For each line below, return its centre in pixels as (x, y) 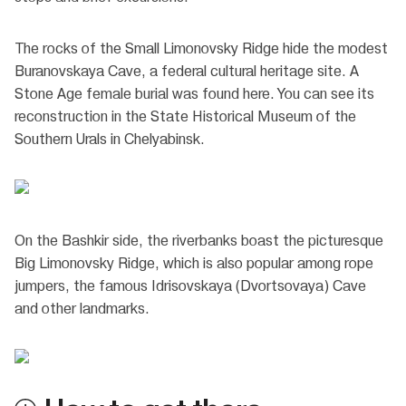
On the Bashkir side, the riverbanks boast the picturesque (199, 241)
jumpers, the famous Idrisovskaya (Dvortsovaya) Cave (190, 286)
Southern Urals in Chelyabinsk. (110, 140)
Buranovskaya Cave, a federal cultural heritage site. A (187, 72)
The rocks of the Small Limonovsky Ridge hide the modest (201, 49)
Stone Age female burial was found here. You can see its (194, 94)
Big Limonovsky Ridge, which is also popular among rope (194, 264)
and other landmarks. (82, 309)
